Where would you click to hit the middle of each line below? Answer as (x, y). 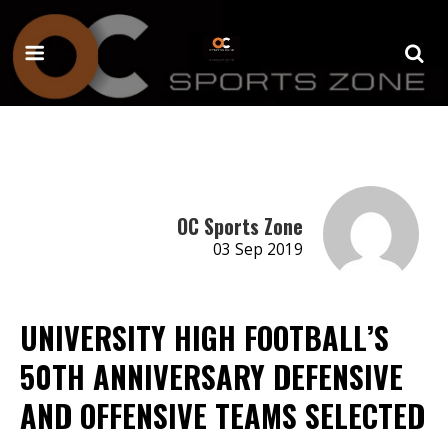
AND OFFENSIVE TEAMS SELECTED (222, 415)
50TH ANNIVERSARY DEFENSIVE (211, 376)
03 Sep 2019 (257, 249)
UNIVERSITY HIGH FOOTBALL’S (204, 337)
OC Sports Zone (239, 225)
